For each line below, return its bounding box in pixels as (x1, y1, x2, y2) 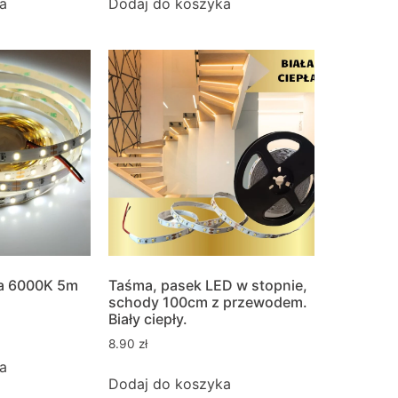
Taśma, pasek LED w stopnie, (108, 276, 307, 295)
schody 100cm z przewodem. (108, 293, 307, 312)
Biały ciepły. (108, 310, 187, 329)
